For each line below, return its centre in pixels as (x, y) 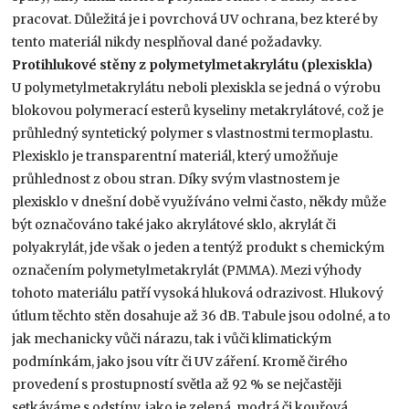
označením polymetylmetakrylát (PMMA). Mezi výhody (187, 270)
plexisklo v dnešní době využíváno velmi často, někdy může (199, 201)
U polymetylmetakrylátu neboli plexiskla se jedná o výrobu (197, 87)
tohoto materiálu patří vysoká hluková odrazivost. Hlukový (198, 293)
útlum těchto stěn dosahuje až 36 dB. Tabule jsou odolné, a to (202, 315)
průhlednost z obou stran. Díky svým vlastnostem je (176, 178)
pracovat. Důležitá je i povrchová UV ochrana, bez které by (195, 19)
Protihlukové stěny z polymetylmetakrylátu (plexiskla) (193, 64)
